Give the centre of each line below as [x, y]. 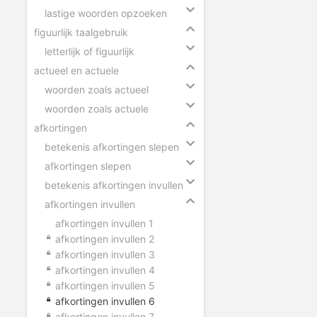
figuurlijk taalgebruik [81, 32]
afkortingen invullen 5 [105, 285]
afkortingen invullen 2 [105, 238]
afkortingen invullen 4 [105, 270]
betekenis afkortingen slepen [112, 146]
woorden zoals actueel [97, 89]
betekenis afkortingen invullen [114, 185]
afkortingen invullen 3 [105, 254]
